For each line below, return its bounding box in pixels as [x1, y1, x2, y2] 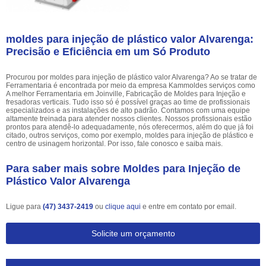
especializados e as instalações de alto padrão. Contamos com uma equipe [6, 106, 250, 115]
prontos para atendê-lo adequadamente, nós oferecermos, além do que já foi [6, 122, 254, 131]
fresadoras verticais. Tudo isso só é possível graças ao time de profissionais [6, 97, 250, 106]
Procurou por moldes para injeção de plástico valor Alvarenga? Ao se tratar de [6, 72, 257, 81]
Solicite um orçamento [91, 228, 175, 238]
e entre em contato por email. [141, 202, 236, 211]
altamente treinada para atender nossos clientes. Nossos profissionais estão [6, 114, 252, 123]
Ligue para [6, 202, 43, 211]
